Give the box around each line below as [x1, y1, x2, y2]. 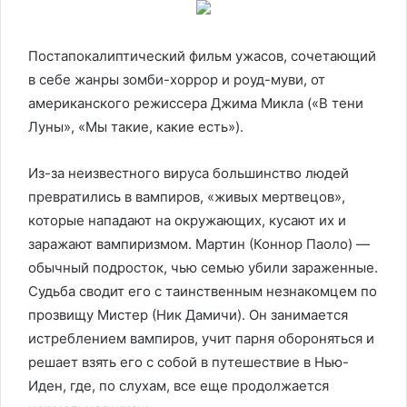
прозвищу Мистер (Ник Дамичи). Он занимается [28, 305, 348, 323]
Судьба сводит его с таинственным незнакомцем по [28, 282, 377, 300]
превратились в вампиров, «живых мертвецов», [28, 187, 345, 205]
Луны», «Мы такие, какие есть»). [28, 117, 243, 135]
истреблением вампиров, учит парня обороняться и [28, 329, 374, 347]
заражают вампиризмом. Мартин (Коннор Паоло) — [28, 234, 370, 253]
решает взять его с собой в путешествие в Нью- [28, 352, 349, 371]
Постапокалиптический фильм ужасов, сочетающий [28, 46, 376, 65]
